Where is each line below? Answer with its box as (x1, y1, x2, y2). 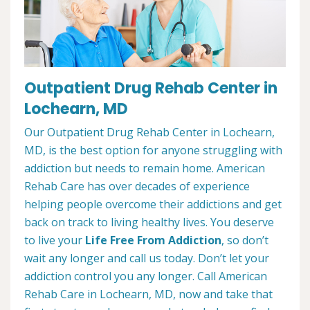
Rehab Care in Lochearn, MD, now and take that (24, 286, 273, 302)
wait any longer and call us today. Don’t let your (24, 250, 269, 266)
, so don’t (221, 232, 268, 248)
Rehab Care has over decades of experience (24, 178, 250, 194)
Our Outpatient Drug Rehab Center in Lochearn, (24, 124, 275, 140)
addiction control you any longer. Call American (24, 268, 267, 284)
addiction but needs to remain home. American (24, 160, 265, 176)
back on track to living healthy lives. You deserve (24, 214, 274, 230)
